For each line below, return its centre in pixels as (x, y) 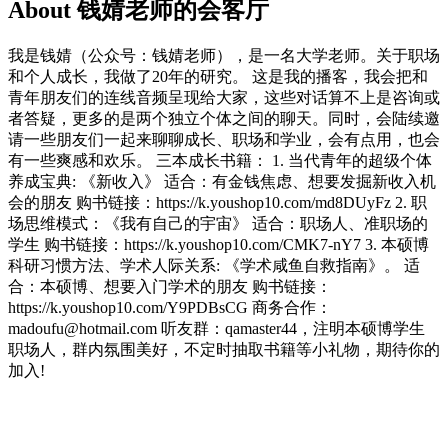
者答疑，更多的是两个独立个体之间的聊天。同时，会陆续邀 (224, 118)
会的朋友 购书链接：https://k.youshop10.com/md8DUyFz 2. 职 (217, 202)
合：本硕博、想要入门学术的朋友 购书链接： (170, 286)
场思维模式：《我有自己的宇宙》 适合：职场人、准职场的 (218, 223)
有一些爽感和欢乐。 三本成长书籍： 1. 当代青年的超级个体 (220, 160)
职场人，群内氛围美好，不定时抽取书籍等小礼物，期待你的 (224, 349)
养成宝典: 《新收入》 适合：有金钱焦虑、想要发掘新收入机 (222, 181)
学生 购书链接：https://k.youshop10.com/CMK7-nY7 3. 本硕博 (218, 244)
